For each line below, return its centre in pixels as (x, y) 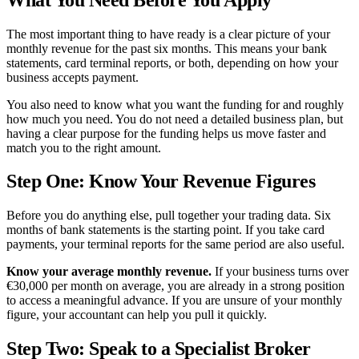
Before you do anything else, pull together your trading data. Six (169, 216)
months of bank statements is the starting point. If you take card (165, 230)
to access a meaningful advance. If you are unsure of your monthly (174, 301)
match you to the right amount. (84, 147)
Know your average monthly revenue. (109, 272)
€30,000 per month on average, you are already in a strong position (175, 286)
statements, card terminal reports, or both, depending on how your (172, 63)
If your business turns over (280, 272)
